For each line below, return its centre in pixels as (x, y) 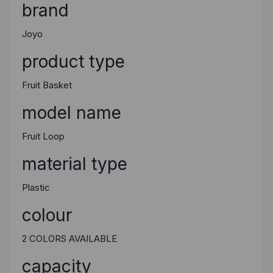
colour (47, 215)
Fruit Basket (47, 85)
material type (75, 164)
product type (73, 62)
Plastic (36, 188)
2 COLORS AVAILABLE (69, 239)
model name (72, 113)
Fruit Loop (43, 136)
